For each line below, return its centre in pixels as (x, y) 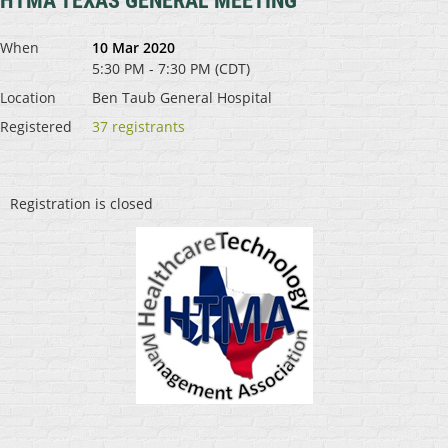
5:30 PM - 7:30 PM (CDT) (171, 68)
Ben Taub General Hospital (182, 97)
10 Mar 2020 (133, 47)
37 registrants (138, 126)
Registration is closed (81, 203)
